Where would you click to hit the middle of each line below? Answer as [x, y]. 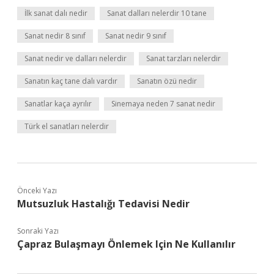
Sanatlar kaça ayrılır [58, 104]
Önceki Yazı [37, 191]
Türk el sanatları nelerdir [67, 126]
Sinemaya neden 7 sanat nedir [163, 104]
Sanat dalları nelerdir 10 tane [157, 13]
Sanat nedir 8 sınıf [55, 36]
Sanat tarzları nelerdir [183, 58]
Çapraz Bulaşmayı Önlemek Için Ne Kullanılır [126, 244]
